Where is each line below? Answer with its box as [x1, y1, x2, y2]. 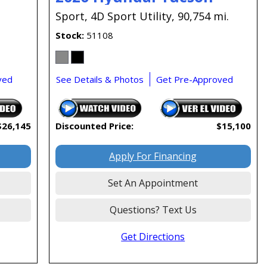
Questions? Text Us [109, 203, 197, 217]
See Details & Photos [55, 73, 144, 86]
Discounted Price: [55, 120, 133, 132]
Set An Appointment [108, 176, 198, 190]
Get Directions [121, 230, 185, 244]
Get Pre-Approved [156, 73, 233, 86]
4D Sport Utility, [90, 9, 175, 24]
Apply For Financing [109, 150, 197, 163]
